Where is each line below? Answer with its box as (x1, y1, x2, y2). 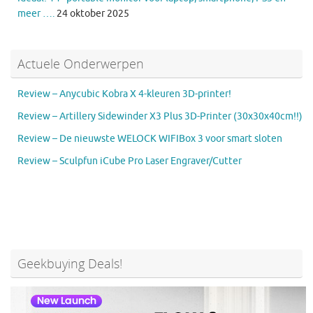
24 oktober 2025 (57, 7, 129, 20)
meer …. (17, 7, 54, 20)
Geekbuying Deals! (17, 254, 122, 272)
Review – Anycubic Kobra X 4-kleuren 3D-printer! (17, 87, 231, 100)
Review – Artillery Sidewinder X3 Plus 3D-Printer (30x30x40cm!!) (17, 110, 303, 122)
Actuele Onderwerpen (17, 54, 144, 72)
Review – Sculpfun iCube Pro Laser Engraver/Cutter (17, 154, 242, 167)
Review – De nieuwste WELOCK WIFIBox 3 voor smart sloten (17, 132, 282, 145)
